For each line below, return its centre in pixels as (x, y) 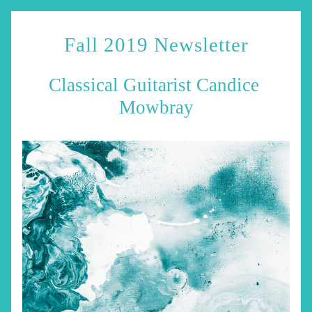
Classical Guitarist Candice (154, 85)
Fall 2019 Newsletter (156, 45)
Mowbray (156, 107)
